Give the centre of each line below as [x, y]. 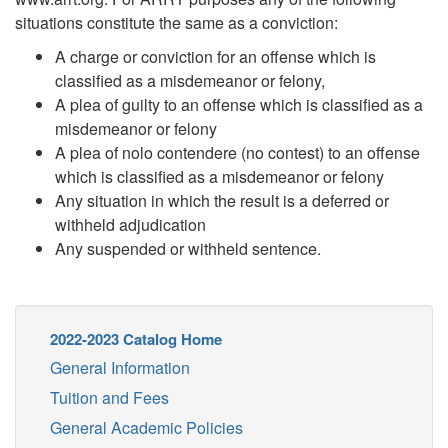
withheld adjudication [130, 224]
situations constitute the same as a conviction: [176, 22]
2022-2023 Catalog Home [136, 339]
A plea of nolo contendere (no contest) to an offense [237, 152]
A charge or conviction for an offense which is [215, 56]
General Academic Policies [146, 427]
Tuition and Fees [109, 397]
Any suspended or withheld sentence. [188, 248]
